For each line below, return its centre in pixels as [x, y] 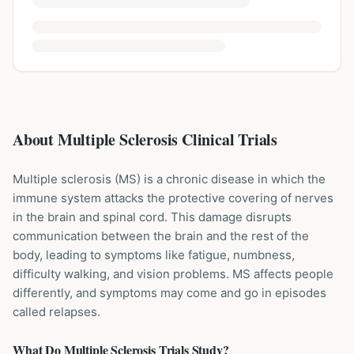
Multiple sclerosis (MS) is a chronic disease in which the [169, 179]
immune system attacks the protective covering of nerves [173, 198]
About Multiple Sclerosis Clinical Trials [145, 139]
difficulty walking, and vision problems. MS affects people [173, 274]
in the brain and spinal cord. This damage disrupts [152, 217]
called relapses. [56, 312]
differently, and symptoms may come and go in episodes [169, 293]
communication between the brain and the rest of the [161, 236]
